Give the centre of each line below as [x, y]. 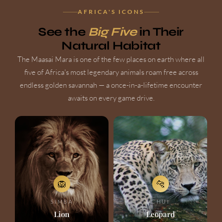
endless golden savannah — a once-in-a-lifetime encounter [111, 85]
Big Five [112, 32]
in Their [160, 32]
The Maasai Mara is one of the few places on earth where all [111, 59]
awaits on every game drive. [111, 98]
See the [63, 32]
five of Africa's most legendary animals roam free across [111, 72]
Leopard [160, 214]
